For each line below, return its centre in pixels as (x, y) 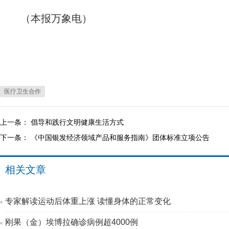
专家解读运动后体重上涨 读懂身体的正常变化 (88, 201)
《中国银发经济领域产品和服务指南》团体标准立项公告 (120, 138)
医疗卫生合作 (22, 91)
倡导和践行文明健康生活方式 (77, 122)
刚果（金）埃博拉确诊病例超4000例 (72, 222)
